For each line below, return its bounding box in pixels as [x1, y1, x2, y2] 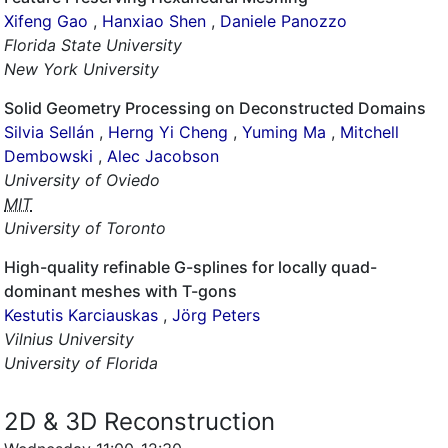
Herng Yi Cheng [108, 122, 228, 142]
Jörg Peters [172, 305, 260, 325]
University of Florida [4, 353, 158, 373]
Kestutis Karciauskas [4, 305, 158, 325]
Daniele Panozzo [220, 11, 347, 31]
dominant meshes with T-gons [4, 281, 237, 301]
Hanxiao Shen [102, 11, 206, 31]
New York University [4, 59, 159, 79]
